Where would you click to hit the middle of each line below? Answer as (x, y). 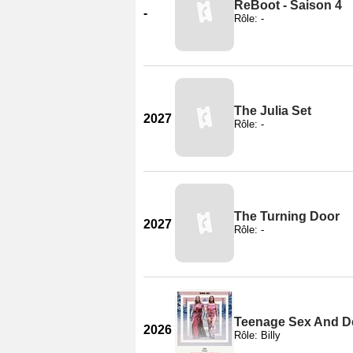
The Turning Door (287, 216)
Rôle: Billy (257, 335)
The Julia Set (273, 110)
